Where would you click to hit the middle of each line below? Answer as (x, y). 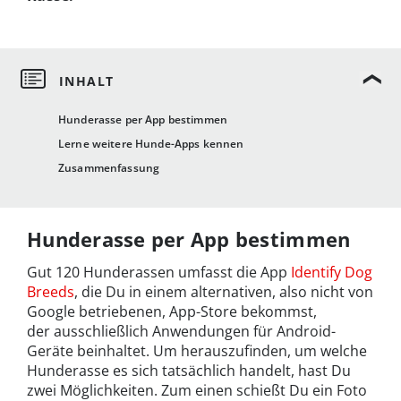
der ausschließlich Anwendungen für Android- (181, 332)
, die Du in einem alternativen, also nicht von (224, 292)
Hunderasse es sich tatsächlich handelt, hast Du (189, 371)
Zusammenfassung (109, 168)
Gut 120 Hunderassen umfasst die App (159, 273)
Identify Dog (332, 273)
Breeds (51, 292)
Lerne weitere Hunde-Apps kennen (151, 144)
